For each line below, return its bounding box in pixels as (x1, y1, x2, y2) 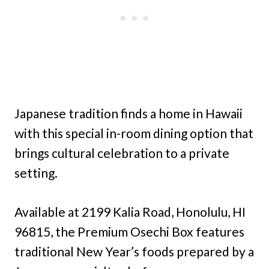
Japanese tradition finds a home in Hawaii (14, 106, 243, 121)
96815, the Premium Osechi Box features (14, 224, 244, 240)
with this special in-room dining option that (14, 125, 253, 141)
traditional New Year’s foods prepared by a (14, 244, 254, 259)
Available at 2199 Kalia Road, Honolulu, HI (14, 204, 246, 220)
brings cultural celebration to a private (14, 145, 229, 161)
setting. (14, 165, 58, 181)
